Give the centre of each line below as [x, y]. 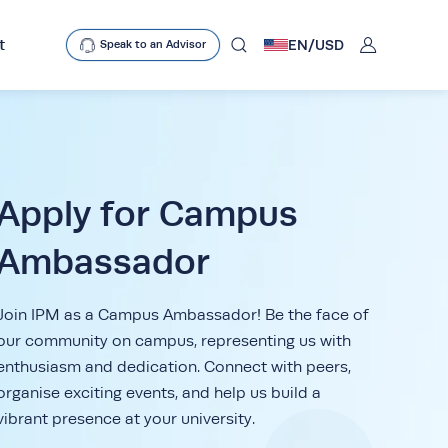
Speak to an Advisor [153, 44]
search [96, 142]
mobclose [106, 66]
